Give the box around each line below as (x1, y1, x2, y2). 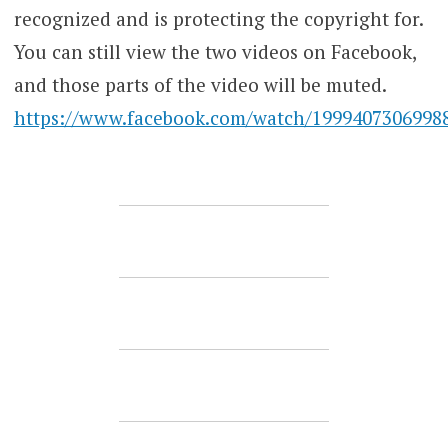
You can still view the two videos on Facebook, (13, 39, 416, 65)
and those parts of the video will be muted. (13, 72, 387, 98)
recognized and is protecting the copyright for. (13, 6, 423, 32)
